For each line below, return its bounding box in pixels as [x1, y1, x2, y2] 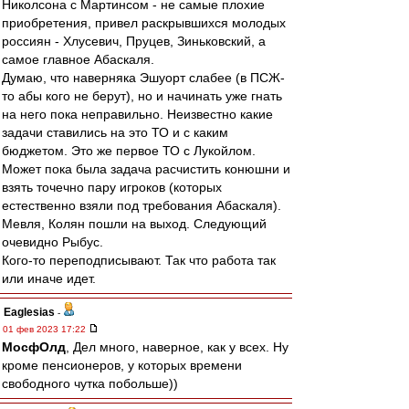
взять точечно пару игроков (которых [2, 180, 222, 194]
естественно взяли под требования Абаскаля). [2, 198, 281, 213]
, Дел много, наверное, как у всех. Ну [66, 340, 288, 354]
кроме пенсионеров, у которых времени [2, 358, 242, 372]
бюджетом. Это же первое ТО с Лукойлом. [2, 143, 256, 158]
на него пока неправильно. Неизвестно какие [2, 107, 273, 121]
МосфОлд [2, 340, 66, 354]
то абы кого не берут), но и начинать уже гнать [2, 89, 282, 103]
